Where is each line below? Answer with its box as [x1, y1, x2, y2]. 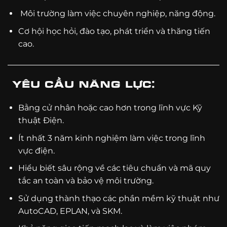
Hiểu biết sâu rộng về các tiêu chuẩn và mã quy [18, 163, 211, 173]
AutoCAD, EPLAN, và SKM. [18, 206, 122, 216]
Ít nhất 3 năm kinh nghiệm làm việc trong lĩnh [18, 133, 205, 143]
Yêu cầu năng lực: [8, 77, 155, 90]
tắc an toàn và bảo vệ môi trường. [18, 176, 154, 186]
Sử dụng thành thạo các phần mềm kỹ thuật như [18, 193, 219, 203]
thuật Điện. [18, 116, 64, 126]
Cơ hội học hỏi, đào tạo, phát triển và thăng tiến [18, 26, 210, 36]
